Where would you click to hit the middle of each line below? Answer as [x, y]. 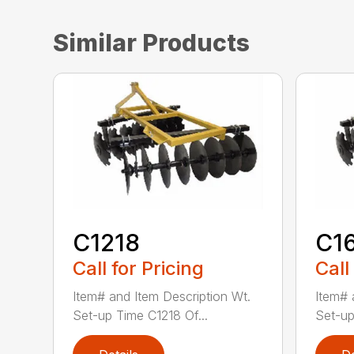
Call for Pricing [139, 269]
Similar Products [152, 42]
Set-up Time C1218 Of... [141, 316]
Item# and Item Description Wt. [162, 297]
